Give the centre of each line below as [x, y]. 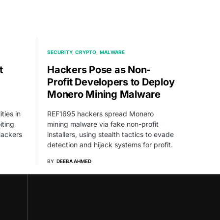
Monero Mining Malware [104, 94]
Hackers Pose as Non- [99, 69]
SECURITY [60, 52]
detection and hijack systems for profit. [110, 144]
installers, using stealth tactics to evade [110, 134]
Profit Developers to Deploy [111, 82]
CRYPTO [86, 52]
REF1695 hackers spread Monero [100, 113]
